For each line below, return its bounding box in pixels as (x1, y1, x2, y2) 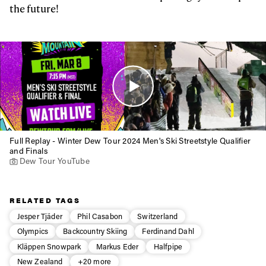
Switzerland (137, 211, 178, 221)
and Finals (9, 145, 47, 156)
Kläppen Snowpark (17, 241, 81, 251)
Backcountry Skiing (63, 226, 128, 236)
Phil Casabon (77, 211, 123, 221)
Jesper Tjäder (17, 211, 62, 221)
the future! (9, 1, 59, 16)
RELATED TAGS (9, 195, 81, 205)
